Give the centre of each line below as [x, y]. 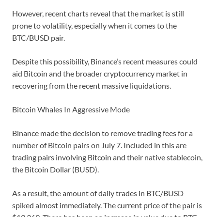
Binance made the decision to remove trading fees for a [102, 133]
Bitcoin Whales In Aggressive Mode [71, 109]
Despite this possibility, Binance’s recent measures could [105, 62]
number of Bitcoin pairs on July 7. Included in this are [99, 145]
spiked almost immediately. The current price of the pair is [107, 205]
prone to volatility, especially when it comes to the [94, 26]
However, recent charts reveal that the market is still [98, 14]
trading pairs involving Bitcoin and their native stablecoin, [107, 157]
